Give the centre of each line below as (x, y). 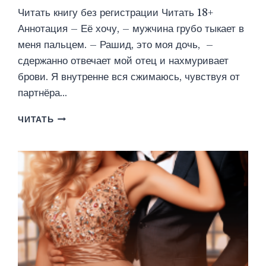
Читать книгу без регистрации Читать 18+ (116, 12)
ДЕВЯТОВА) (80, 154)
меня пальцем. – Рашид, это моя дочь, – (116, 45)
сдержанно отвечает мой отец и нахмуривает (123, 61)
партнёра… (43, 93)
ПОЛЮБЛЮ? (80, 129)
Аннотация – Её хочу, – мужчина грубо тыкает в (131, 28)
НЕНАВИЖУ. (81, 117)
